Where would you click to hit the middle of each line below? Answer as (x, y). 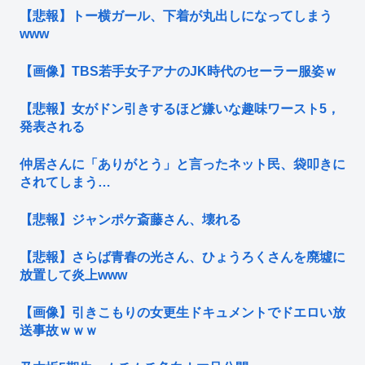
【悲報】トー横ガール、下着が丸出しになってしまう (176, 16)
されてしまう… (65, 182)
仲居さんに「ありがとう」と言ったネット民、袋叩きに (182, 165)
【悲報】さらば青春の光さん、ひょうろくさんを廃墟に (182, 257)
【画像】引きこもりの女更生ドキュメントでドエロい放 (182, 313)
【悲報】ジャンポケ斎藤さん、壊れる (130, 220)
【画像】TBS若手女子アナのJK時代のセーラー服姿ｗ (178, 72)
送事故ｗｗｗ (59, 331)
